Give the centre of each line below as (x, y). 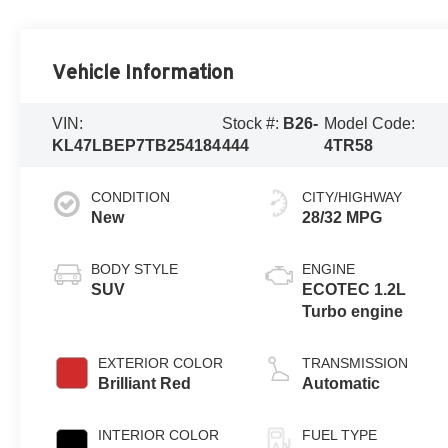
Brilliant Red (145, 383)
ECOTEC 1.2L (354, 289)
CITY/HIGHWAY (352, 196)
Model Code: (370, 123)
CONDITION (131, 196)
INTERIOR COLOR (159, 434)
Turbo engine (353, 311)
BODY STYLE (135, 268)
